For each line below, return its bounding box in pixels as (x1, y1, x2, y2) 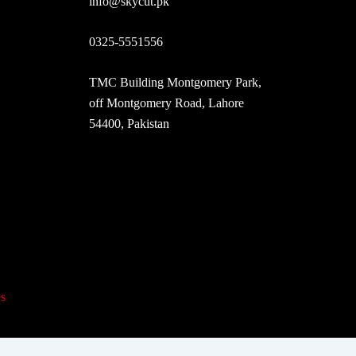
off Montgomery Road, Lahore (89, 96, 244, 110)
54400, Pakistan (89, 117, 169, 130)
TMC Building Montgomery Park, (89, 75, 261, 89)
